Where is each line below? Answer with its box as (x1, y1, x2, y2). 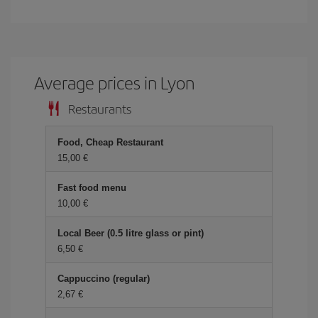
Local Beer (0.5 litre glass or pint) (57, 228, 204, 238)
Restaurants (68, 99, 131, 117)
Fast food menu (57, 182, 126, 193)
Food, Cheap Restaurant (57, 137, 163, 148)
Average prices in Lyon (34, 70, 195, 94)
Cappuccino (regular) (57, 273, 150, 284)
